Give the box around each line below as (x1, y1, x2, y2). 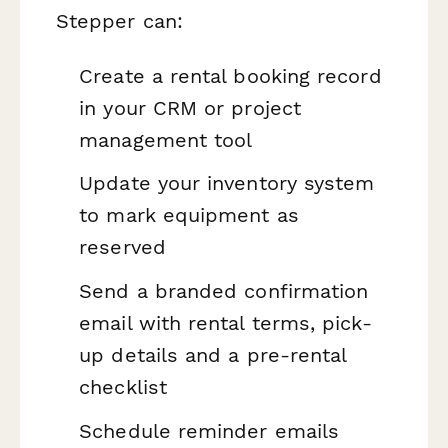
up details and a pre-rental (79, 343, 347, 368)
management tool (79, 127, 253, 152)
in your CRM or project (79, 95, 301, 120)
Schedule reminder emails (79, 418, 340, 443)
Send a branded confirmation (79, 279, 369, 304)
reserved (79, 235, 166, 260)
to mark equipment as (79, 203, 299, 228)
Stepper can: (56, 8, 183, 33)
